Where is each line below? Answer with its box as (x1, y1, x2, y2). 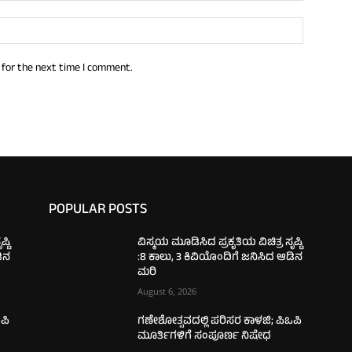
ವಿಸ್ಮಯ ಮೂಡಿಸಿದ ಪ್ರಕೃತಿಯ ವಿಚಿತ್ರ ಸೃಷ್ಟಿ (137, 233, 303, 252)
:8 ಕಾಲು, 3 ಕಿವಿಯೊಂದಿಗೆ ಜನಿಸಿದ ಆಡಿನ (137, 248, 303, 267)
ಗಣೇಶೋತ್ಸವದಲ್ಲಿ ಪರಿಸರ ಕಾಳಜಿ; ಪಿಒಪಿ (137, 312, 302, 331)
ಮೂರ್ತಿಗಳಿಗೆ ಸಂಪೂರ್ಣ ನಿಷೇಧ (137, 327, 272, 346)
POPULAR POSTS (49, 198, 147, 222)
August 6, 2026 (137, 284, 197, 297)
